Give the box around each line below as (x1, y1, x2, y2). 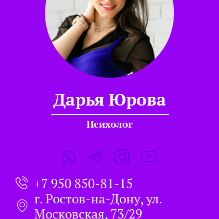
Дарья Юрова (53, 88, 166, 110)
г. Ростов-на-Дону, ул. (34, 190, 162, 207)
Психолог (87, 117, 132, 131)
